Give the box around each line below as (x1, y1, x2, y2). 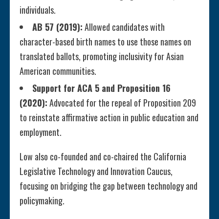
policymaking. (20, 194, 65, 207)
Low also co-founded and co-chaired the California (20, 150, 186, 163)
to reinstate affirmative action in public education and (20, 111, 198, 124)
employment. (20, 126, 62, 139)
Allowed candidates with (83, 21, 165, 34)
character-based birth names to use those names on (20, 35, 191, 48)
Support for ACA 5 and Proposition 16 (32, 82, 171, 95)
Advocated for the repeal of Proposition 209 (47, 96, 196, 109)
